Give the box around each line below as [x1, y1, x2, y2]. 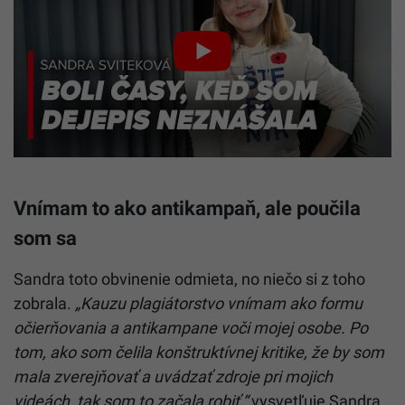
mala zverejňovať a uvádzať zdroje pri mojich [14, 366, 333, 386]
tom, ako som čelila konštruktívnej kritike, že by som [14, 342, 384, 362]
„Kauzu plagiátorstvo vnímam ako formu [75, 293, 363, 313]
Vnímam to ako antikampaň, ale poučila [14, 195, 361, 220]
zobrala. [14, 293, 75, 313]
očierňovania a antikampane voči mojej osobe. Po [14, 317, 368, 337]
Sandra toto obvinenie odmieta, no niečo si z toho [14, 268, 365, 288]
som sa [14, 225, 77, 250]
